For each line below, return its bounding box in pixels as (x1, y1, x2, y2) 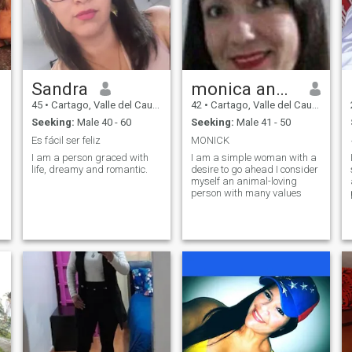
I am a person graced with (31, 152, 148, 164)
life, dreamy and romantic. (31, 163, 148, 176)
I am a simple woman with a (190, 152, 317, 164)
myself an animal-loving (190, 175, 297, 188)
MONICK (190, 134, 229, 146)
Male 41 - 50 (233, 116, 291, 129)
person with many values (190, 187, 302, 200)
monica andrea (275, 78, 288, 99)
